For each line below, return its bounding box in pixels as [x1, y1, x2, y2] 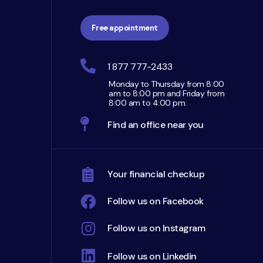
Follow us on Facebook [107, 195, 204, 208]
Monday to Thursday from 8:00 [108, 79, 224, 90]
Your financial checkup [107, 168, 205, 181]
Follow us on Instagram [107, 222, 205, 235]
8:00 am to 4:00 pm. [108, 97, 187, 109]
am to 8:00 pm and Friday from [108, 88, 225, 99]
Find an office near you [107, 119, 204, 131]
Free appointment [92, 23, 158, 33]
